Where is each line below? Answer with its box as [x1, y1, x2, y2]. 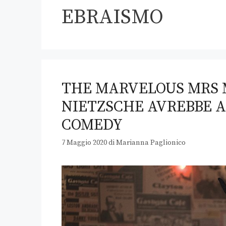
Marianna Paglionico [116, 138, 186, 148]
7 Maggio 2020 [62, 138, 107, 148]
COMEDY [62, 116, 123, 135]
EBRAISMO [62, 5, 163, 30]
